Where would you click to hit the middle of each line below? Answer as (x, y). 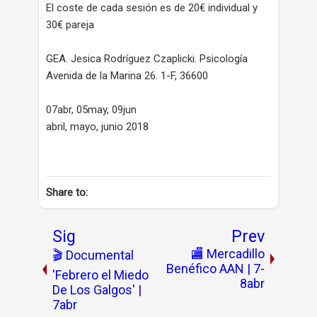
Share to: (67, 192)
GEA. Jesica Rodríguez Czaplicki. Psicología (147, 59)
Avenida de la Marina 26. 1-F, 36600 (127, 76)
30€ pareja (70, 25)
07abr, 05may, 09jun (91, 110)
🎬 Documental (93, 255)
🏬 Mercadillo (228, 254)
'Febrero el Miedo (100, 275)
